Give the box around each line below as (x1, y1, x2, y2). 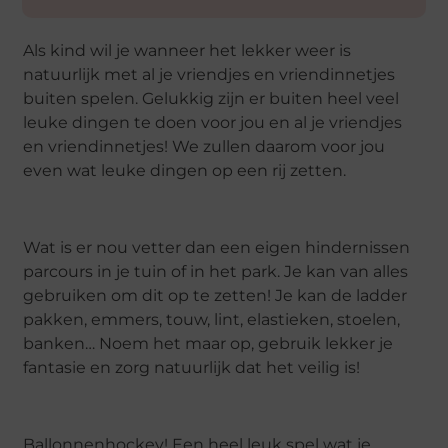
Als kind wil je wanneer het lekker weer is (23, 41, 352, 60)
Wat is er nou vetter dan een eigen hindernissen (23, 237, 411, 257)
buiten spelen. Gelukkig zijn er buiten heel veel (23, 89, 400, 108)
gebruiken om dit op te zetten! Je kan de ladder (23, 285, 408, 305)
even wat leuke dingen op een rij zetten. (23, 161, 347, 180)
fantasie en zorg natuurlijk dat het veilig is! (23, 357, 361, 377)
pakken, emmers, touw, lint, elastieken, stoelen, (23, 309, 401, 329)
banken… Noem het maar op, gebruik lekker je (23, 333, 394, 353)
